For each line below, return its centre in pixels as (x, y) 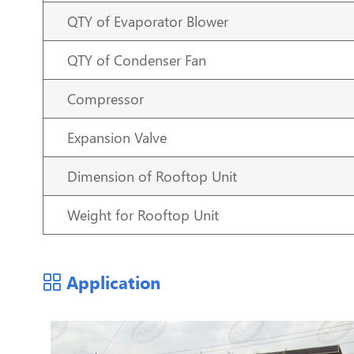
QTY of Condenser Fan (136, 60)
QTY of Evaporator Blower (147, 22)
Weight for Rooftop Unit (143, 215)
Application (111, 282)
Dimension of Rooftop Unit (152, 177)
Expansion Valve (117, 138)
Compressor (105, 99)
